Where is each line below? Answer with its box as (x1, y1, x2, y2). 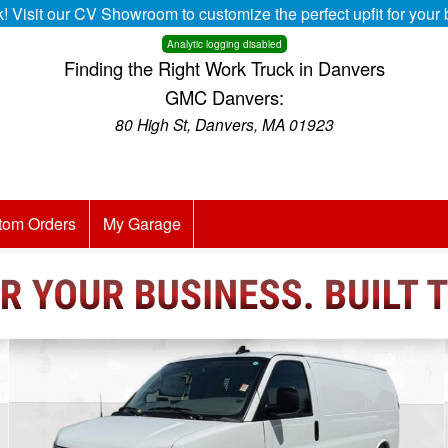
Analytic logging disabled (166, 37, 282, 51)
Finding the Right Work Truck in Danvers (63, 55, 385, 81)
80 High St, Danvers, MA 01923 (114, 113, 334, 135)
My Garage (102, 212, 181, 235)
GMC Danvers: (164, 84, 284, 110)
